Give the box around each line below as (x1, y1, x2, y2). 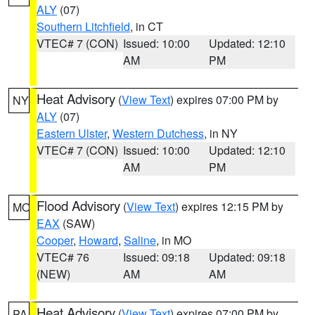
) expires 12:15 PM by (175, 198, 283, 214)
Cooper (37, 232, 73, 248)
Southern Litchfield (37, 18, 130, 34)
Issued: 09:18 (122, 249, 190, 265)
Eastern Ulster (37, 125, 107, 141)
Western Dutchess (112, 125, 204, 141)
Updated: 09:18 (209, 249, 286, 265)
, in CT (130, 18, 163, 34)
